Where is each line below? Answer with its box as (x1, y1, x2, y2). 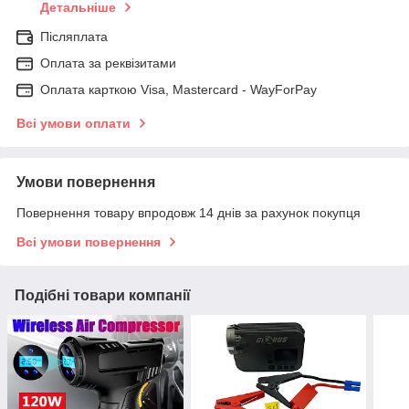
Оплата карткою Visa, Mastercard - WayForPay (40, 82, 317, 98)
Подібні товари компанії (15, 288, 191, 304)
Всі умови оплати (16, 116, 131, 131)
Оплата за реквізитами (40, 56, 176, 71)
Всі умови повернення (16, 235, 161, 250)
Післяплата (40, 29, 108, 45)
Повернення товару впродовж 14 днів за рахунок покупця (16, 205, 361, 221)
